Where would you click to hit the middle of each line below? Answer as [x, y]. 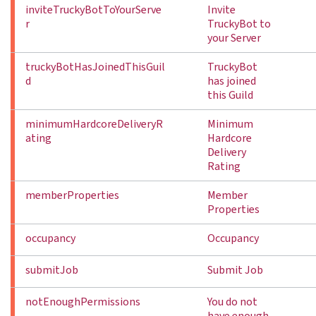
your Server [234, 38]
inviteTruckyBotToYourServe [93, 10]
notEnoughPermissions [83, 302]
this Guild [230, 95]
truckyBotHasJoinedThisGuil [95, 67]
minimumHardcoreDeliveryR [94, 124]
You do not [232, 302]
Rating [224, 166]
